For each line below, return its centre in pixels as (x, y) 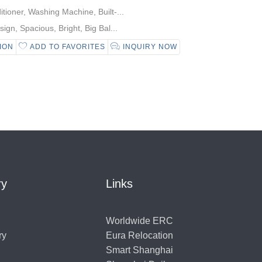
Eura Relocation (139, 235)
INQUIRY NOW (149, 47)
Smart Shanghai (139, 250)
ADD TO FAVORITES (67, 47)
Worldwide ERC (139, 221)
